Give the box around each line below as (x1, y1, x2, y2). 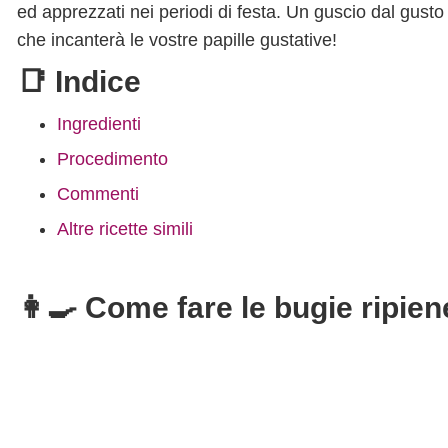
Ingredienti (57, 114, 141, 134)
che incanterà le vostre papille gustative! (17, 30, 337, 50)
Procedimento (57, 149, 168, 169)
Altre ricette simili (57, 219, 193, 239)
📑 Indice (17, 65, 141, 98)
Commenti (57, 184, 139, 204)
